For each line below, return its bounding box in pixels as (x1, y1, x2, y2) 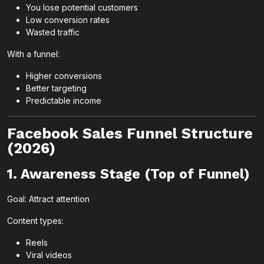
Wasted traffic (26, 27, 80, 37)
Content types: (7, 216, 64, 226)
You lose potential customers (26, 2, 138, 12)
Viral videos (26, 250, 72, 260)
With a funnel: (7, 49, 60, 59)
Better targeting (26, 83, 87, 93)
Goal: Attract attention (7, 194, 90, 204)
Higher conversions (26, 71, 102, 81)
